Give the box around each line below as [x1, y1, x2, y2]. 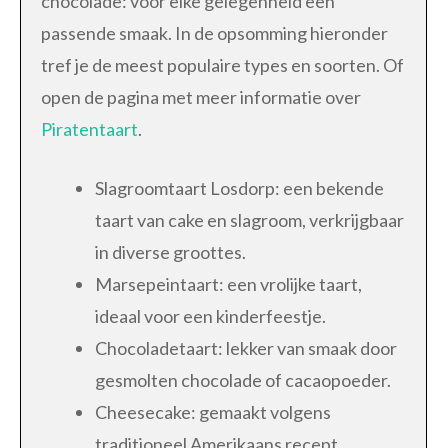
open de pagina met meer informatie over [41, 85, 361, 108]
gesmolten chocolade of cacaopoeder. [95, 368, 391, 391]
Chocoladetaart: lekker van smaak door [95, 336, 397, 359]
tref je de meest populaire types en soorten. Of [41, 53, 404, 76]
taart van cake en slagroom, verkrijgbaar [95, 208, 404, 231]
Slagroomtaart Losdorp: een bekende [95, 176, 384, 199]
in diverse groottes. [95, 240, 246, 263]
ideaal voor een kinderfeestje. [95, 304, 326, 327]
